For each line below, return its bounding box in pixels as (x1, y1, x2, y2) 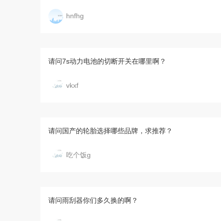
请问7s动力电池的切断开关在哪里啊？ (48, 57, 166, 65)
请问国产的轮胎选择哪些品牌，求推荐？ (48, 127, 173, 135)
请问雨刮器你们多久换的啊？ (48, 196, 138, 204)
